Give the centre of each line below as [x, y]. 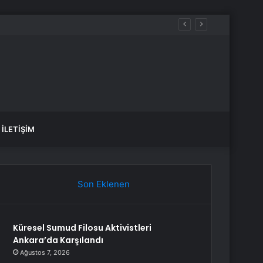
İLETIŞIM [18, 129]
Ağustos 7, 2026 [45, 252]
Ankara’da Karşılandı [58, 240]
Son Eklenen [103, 184]
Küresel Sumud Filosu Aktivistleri [82, 228]
